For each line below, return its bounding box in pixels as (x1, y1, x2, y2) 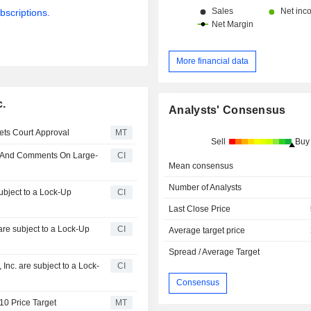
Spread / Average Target (169, 246, 260, 257)
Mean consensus (169, 160, 234, 171)
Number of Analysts (169, 182, 242, 192)
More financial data (176, 56, 249, 66)
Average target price (169, 225, 246, 235)
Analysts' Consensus (169, 103, 286, 116)
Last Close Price (169, 203, 231, 214)
